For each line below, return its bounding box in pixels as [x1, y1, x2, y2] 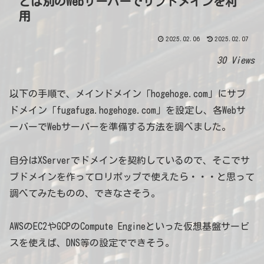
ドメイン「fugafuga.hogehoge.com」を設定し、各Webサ [9, 105, 246, 115]
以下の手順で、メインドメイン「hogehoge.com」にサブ [9, 88, 246, 98]
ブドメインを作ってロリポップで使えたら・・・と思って [9, 171, 255, 181]
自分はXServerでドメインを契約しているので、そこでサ [9, 155, 250, 165]
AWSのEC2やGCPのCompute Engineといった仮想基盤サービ [9, 222, 249, 232]
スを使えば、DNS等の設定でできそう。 [9, 238, 174, 248]
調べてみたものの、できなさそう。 [9, 188, 160, 198]
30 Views [217, 55, 255, 65]
